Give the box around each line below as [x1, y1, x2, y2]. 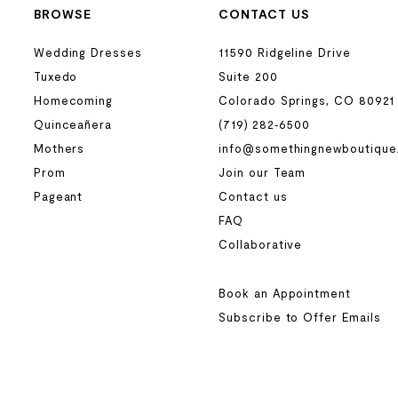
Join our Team [219, 165, 306, 180]
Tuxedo [33, 69, 78, 84]
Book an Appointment [219, 286, 351, 301]
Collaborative [219, 237, 303, 252]
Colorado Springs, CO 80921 [219, 93, 395, 108]
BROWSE [33, 6, 92, 22]
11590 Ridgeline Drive [219, 45, 351, 60]
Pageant [33, 189, 84, 204]
